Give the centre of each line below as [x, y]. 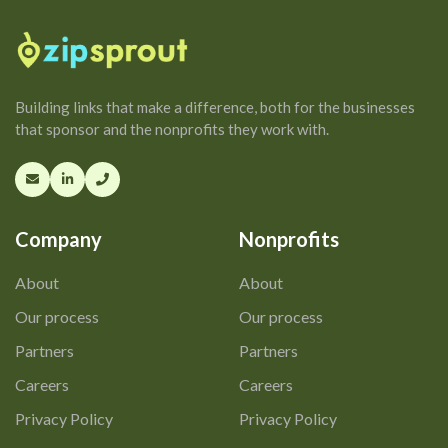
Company [58, 239]
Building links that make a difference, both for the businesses [215, 106]
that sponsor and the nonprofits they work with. [172, 128]
